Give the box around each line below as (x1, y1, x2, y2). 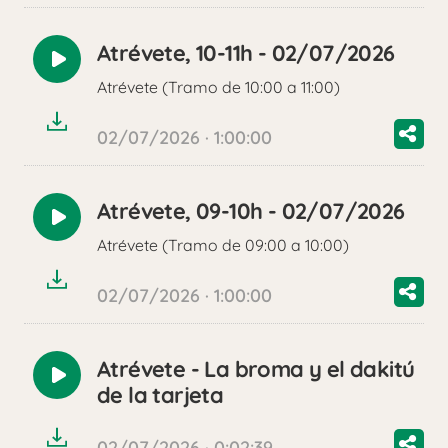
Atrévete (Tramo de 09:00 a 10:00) (97, 235, 349, 256)
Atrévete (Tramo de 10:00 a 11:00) (97, 77, 340, 98)
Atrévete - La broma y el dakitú (97, 355, 415, 384)
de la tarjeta (97, 381, 224, 410)
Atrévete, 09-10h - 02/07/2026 (97, 197, 405, 226)
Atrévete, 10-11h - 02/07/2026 (97, 39, 395, 68)
